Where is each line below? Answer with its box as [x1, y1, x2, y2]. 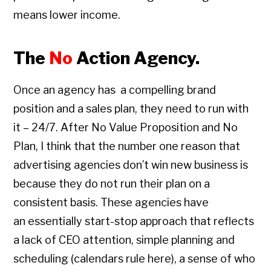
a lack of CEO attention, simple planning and [13, 233, 235, 247]
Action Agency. [73, 48, 200, 69]
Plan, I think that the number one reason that [13, 140, 241, 153]
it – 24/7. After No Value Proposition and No [13, 121, 238, 134]
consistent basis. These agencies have [13, 196, 209, 209]
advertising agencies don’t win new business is [13, 158, 249, 172]
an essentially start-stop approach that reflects [13, 215, 255, 228]
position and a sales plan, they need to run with [13, 102, 249, 116]
